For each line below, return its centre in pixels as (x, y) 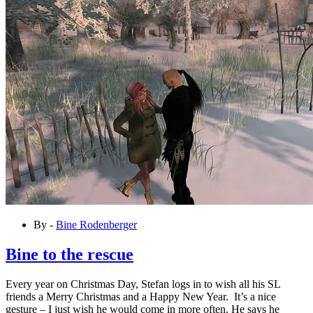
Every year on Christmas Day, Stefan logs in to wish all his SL (143, 284)
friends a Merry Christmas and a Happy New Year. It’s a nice (141, 296)
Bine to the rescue (70, 254)
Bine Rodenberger (96, 224)
